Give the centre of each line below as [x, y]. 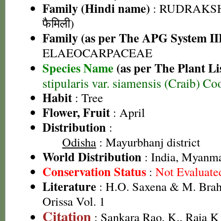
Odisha [79, 142]
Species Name [79, 68]
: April [128, 112]
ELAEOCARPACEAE [97, 53]
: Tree [88, 97]
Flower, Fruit [76, 112]
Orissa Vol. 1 [74, 201]
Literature [69, 186]
